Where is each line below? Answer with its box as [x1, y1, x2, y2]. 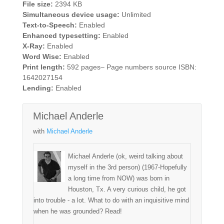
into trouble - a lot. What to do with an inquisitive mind [33, 196, 189, 204]
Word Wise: [22, 52, 61, 61]
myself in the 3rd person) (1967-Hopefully [67, 163, 187, 171]
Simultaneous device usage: [22, 10, 119, 19]
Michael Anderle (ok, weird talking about [67, 152, 183, 160]
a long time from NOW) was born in [67, 174, 169, 182]
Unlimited [119, 10, 151, 19]
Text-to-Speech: [22, 21, 77, 29]
